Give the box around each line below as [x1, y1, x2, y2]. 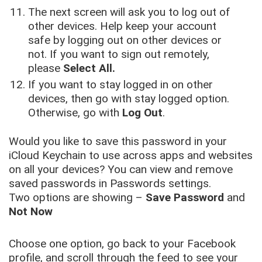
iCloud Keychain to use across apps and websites [9, 149, 253, 163]
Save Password [143, 191, 224, 205]
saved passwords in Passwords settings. [9, 177, 211, 191]
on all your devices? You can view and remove [9, 163, 233, 177]
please [28, 61, 61, 75]
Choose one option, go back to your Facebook [9, 237, 236, 251]
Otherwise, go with [28, 106, 123, 120]
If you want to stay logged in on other [28, 78, 213, 92]
